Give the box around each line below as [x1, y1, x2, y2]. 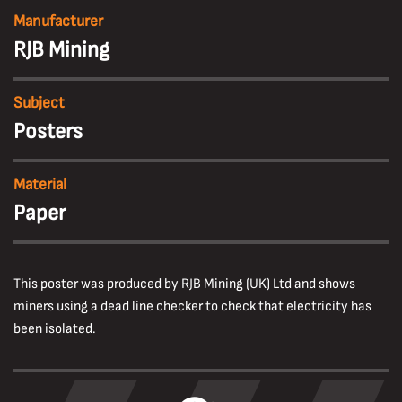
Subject [13, 93, 65, 112]
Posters [13, 118, 83, 144]
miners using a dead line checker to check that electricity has [13, 298, 371, 315]
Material [13, 175, 66, 194]
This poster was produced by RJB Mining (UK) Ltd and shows [13, 275, 355, 293]
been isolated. [13, 320, 96, 337]
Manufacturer [13, 12, 103, 31]
